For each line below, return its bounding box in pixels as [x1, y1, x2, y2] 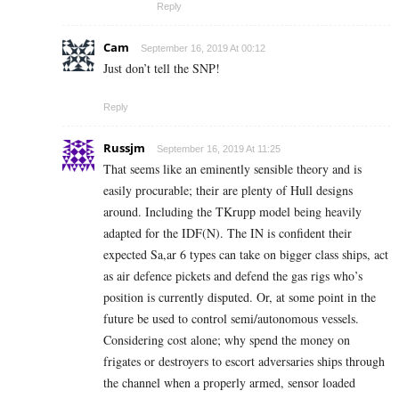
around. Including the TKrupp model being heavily [103, 203, 362, 221]
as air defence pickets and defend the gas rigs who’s [103, 267, 362, 285]
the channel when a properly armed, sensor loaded [103, 374, 355, 392]
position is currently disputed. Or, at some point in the [103, 289, 376, 306]
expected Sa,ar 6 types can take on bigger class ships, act [103, 246, 388, 264]
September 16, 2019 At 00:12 [141, 43, 265, 54]
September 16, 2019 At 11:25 [157, 143, 281, 155]
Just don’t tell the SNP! [103, 60, 220, 77]
